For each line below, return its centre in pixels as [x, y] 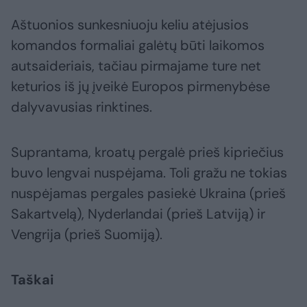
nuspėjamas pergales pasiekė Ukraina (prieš [148, 194]
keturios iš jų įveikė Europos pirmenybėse [140, 87]
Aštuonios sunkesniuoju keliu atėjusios [130, 25]
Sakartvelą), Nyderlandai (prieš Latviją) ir [138, 214]
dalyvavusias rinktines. [82, 107]
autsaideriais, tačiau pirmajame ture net [136, 66]
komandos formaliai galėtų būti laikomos [138, 46]
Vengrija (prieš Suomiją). [87, 235]
